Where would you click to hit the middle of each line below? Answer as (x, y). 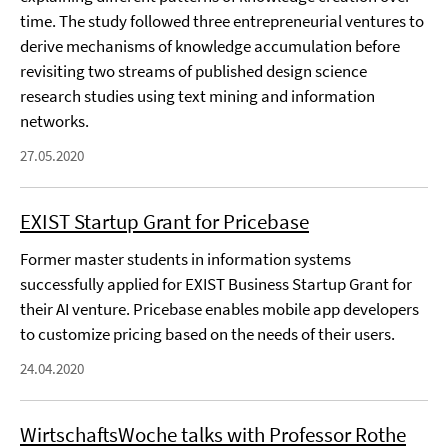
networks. (54, 121)
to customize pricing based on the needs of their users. (207, 334)
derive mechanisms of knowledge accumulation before (210, 46)
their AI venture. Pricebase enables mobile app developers (219, 309)
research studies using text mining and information (197, 96)
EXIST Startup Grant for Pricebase (164, 221)
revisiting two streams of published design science (193, 71)
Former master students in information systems (185, 259)
